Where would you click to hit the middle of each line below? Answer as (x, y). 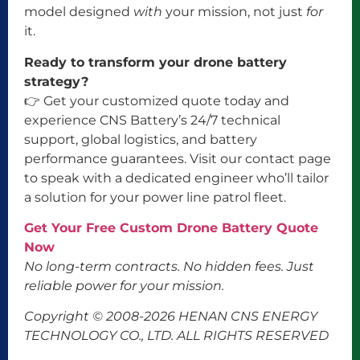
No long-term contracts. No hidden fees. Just (169, 267)
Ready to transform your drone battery (155, 62)
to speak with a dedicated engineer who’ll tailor (176, 178)
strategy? (56, 81)
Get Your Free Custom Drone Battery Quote (171, 228)
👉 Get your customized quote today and (157, 100)
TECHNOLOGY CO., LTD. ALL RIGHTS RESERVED (176, 336)
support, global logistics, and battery (141, 139)
